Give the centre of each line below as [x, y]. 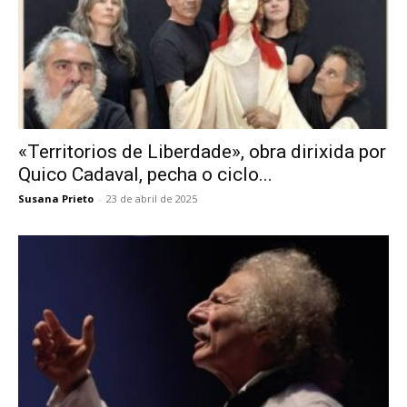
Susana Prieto [56, 198]
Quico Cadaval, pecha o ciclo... [145, 174]
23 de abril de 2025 [152, 198]
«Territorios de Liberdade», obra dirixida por [202, 151]
